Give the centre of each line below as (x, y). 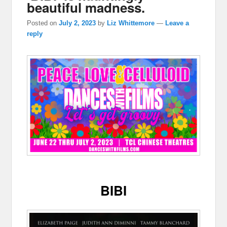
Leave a (177, 23)
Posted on (43, 23)
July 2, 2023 (78, 23)
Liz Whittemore (131, 23)
